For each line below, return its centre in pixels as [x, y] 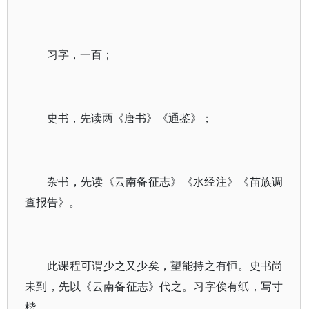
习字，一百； [80, 54]
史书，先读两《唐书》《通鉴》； [130, 118]
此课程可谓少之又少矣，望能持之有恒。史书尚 [165, 266]
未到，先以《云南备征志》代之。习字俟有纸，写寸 [154, 286]
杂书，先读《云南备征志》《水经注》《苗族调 [165, 181]
